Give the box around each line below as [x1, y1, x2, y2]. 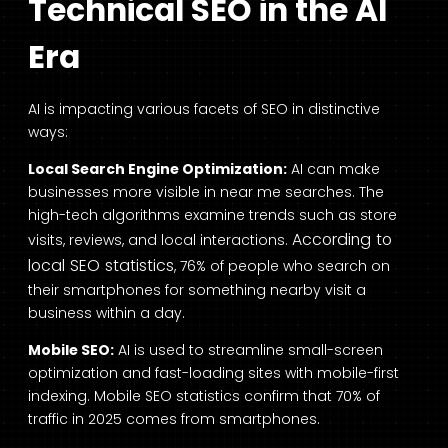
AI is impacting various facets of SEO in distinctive [28, 99, 380, 120]
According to [292, 228, 392, 252]
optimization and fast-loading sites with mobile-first [28, 363, 399, 384]
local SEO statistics [28, 254, 174, 278]
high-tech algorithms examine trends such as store [28, 205, 397, 226]
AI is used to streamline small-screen [114, 340, 383, 361]
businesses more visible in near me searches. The [28, 182, 384, 203]
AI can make [287, 159, 380, 180]
